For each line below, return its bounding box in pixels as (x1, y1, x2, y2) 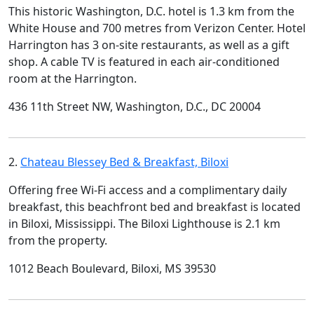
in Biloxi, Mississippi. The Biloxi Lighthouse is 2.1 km (8, 216, 280, 231)
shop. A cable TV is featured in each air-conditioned (8, 54, 280, 69)
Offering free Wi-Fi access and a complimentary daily (8, 182, 287, 198)
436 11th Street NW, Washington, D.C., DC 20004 (8, 99, 261, 114)
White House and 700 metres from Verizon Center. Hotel (8, 20, 306, 36)
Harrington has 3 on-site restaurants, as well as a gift (8, 37, 289, 53)
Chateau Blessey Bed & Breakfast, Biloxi (20, 154, 228, 170)
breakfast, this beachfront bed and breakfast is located (8, 199, 301, 214)
